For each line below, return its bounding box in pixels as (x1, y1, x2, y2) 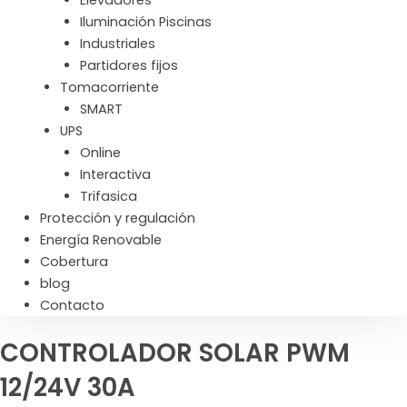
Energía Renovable (39, 230, 162, 249)
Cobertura (39, 252, 108, 271)
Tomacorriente (59, 77, 159, 96)
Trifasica (79, 186, 137, 205)
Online (79, 143, 121, 162)
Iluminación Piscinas (79, 12, 212, 31)
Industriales (79, 34, 155, 53)
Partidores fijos (79, 55, 178, 74)
